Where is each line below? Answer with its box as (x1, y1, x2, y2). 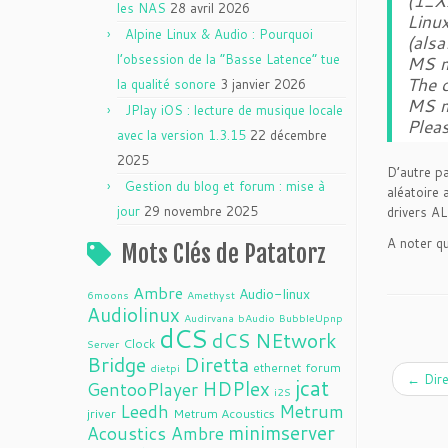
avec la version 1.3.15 (117, 126, 246, 144)
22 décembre (250, 126, 327, 144)
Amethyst (187, 287, 235, 302)
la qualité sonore (117, 75, 216, 93)
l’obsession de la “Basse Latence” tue (117, 50, 340, 68)
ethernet (253, 358, 301, 376)
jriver (87, 404, 116, 422)
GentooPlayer (87, 377, 198, 402)
